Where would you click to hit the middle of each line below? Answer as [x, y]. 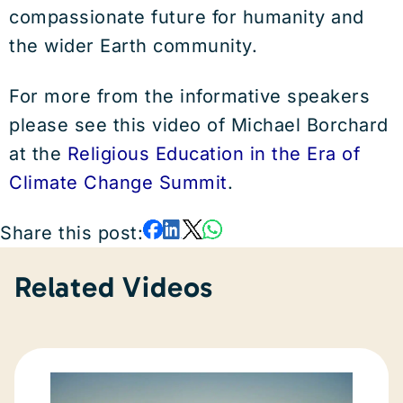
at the [38, 154]
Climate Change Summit [118, 183]
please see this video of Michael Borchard [199, 125]
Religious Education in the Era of [213, 154]
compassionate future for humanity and [187, 17]
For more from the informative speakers [189, 96]
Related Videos [114, 287]
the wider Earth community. [133, 46]
